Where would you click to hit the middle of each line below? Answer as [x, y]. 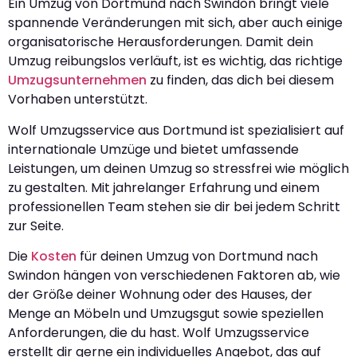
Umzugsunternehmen [77, 80]
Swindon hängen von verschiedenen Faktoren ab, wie [174, 276]
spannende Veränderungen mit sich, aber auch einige [175, 23]
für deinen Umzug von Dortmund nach [197, 257]
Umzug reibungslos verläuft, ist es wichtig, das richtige [175, 61]
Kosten [54, 257]
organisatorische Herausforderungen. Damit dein [161, 42]
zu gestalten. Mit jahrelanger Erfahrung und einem [164, 187]
